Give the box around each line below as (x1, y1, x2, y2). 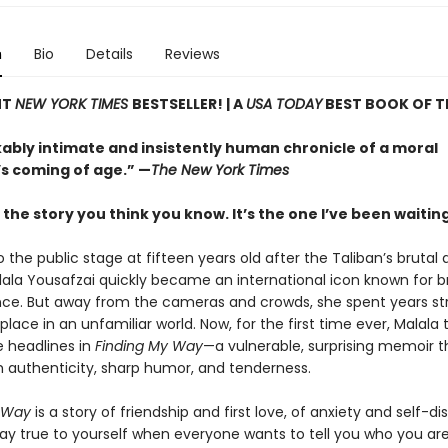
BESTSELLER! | (131, 94, 233, 114)
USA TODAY (245, 94, 322, 114)
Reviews (164, 44, 220, 64)
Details (85, 44, 133, 64)
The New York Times (150, 160, 289, 180)
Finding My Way (94, 336, 203, 356)
